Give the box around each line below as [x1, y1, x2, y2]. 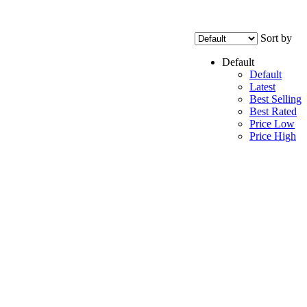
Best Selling [249, 93, 302, 105]
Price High [249, 130, 296, 142]
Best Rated [249, 105, 297, 117]
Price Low [249, 117, 295, 130]
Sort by [260, 32, 292, 44]
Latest [249, 80, 275, 93]
